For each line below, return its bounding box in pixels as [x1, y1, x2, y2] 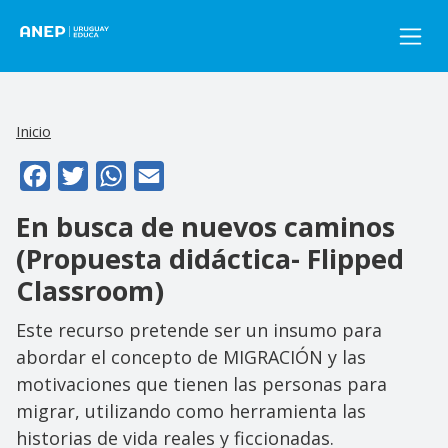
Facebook [50, 162, 122, 185]
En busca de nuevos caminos [16, 207, 395, 245]
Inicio [16, 121, 51, 141]
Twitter [88, 162, 143, 185]
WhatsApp [126, 162, 204, 185]
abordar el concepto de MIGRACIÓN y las [16, 344, 366, 369]
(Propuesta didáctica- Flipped [16, 239, 404, 277]
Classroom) [16, 271, 164, 309]
